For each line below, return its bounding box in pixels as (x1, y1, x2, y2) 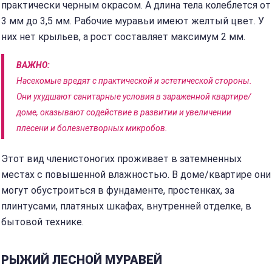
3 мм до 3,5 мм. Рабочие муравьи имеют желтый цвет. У (1, 15, 264, 27)
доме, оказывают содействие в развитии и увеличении (16, 107, 231, 117)
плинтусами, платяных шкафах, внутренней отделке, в (1, 200, 251, 212)
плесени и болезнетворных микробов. (16, 123, 168, 133)
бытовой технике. (1, 216, 84, 228)
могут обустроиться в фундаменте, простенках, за (1, 185, 234, 196)
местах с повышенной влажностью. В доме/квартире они (1, 169, 271, 180)
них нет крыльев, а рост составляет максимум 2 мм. (1, 31, 245, 42)
